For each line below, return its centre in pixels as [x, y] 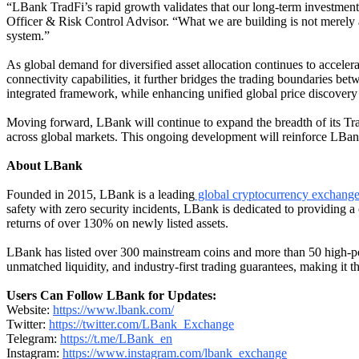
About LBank [44, 165]
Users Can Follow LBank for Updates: [111, 295]
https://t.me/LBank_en [116, 338]
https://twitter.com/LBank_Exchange [141, 324]
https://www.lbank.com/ [113, 309]
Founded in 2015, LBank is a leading [101, 194]
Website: [30, 309]
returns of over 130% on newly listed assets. [117, 223]
